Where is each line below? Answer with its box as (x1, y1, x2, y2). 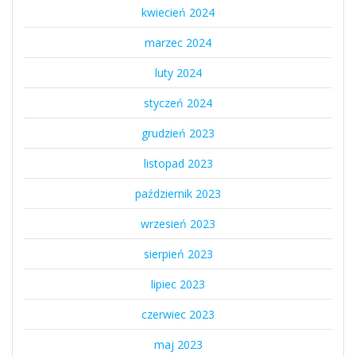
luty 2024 (154, 64, 202, 80)
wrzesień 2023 (141, 215, 215, 231)
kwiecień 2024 (141, 4, 215, 20)
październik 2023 (135, 185, 221, 201)
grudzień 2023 (141, 125, 215, 141)
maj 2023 (153, 336, 203, 352)
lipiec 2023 (151, 276, 205, 292)
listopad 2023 (143, 155, 213, 171)
